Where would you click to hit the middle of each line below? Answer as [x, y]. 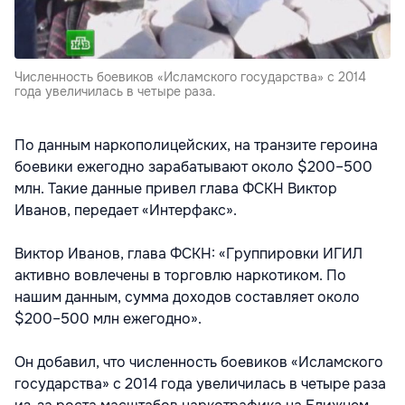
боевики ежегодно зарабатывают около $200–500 [193, 167]
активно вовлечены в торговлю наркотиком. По [180, 275]
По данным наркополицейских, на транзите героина [196, 145]
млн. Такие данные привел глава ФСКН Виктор [176, 188]
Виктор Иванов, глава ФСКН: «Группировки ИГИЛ [188, 254]
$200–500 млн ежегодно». [108, 319]
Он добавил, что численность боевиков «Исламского [199, 362]
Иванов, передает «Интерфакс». [126, 210]
